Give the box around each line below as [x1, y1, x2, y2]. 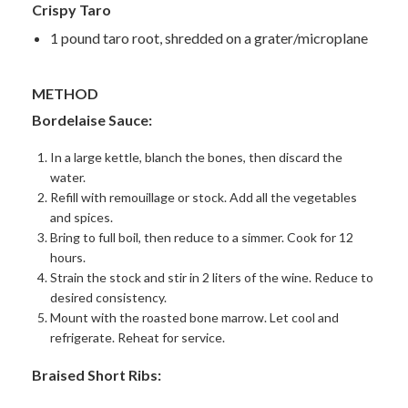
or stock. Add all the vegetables [175, 189, 357, 205]
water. [50, 168, 86, 185]
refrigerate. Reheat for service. [50, 329, 225, 345]
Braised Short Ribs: [32, 365, 161, 383]
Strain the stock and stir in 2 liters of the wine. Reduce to [50, 269, 373, 285]
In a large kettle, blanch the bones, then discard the [50, 148, 342, 165]
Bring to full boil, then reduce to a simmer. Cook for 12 [50, 229, 353, 245]
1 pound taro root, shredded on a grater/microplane [50, 28, 368, 46]
